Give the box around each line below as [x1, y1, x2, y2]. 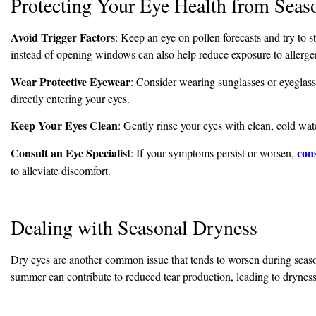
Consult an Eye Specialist [11, 144, 130, 161]
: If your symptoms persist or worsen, [130, 145, 297, 160]
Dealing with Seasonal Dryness [11, 214, 257, 241]
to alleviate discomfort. [11, 162, 111, 178]
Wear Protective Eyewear [11, 73, 130, 90]
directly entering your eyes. [11, 90, 130, 106]
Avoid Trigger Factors [11, 29, 115, 46]
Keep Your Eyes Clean [11, 117, 118, 134]
